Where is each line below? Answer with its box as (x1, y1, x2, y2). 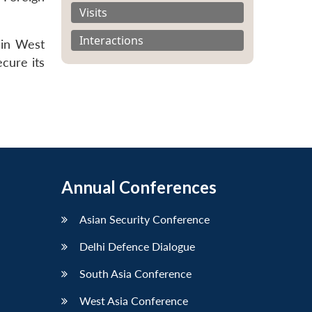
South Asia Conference (79, 267, 192, 281)
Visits (79, 4, 107, 20)
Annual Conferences (61, 177, 217, 198)
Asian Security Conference (79, 212, 210, 226)
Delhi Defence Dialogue (79, 240, 195, 253)
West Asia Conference (79, 294, 188, 308)
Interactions (79, 32, 143, 48)
